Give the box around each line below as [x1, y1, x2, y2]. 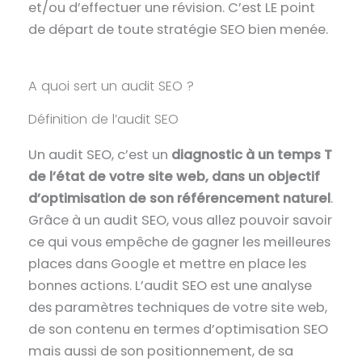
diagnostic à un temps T [171, 145, 333, 164]
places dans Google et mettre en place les [28, 254, 307, 273]
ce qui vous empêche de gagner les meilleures [28, 232, 331, 251]
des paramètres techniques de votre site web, [28, 297, 328, 317]
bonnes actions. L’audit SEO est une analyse [28, 276, 313, 295]
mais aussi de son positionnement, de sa [28, 341, 294, 360]
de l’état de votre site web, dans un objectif [28, 166, 321, 186]
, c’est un [112, 145, 172, 164]
